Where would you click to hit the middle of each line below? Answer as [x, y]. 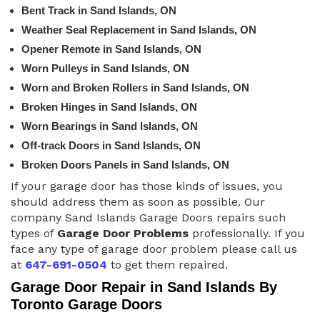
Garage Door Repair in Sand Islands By [144, 287]
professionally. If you [247, 233]
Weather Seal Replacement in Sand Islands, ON [139, 29]
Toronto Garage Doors [86, 304]
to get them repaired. [167, 264]
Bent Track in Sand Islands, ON [99, 10]
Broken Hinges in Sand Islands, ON [109, 106]
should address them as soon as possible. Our [138, 201]
